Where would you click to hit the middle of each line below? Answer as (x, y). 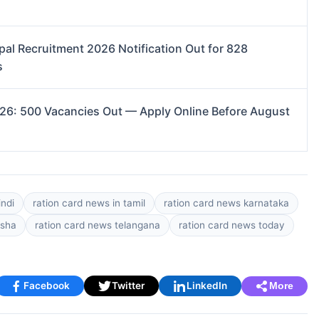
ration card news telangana (98, 225)
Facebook (46, 286)
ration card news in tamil (89, 203)
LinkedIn (207, 286)
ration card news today (232, 225)
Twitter (129, 286)
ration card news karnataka (226, 203)
